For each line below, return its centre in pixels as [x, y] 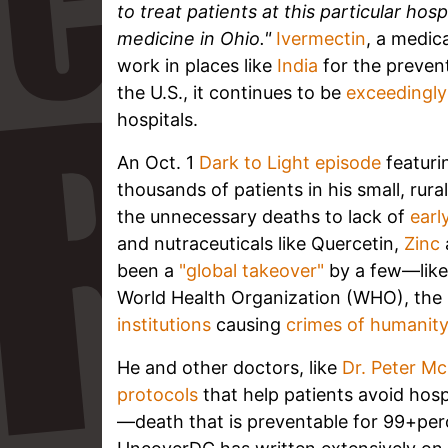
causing [248, 324]
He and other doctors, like [227, 367]
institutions [164, 324]
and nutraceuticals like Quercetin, [260, 243]
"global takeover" [251, 270]
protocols [157, 394]
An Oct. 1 [158, 162]
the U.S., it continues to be [231, 92]
